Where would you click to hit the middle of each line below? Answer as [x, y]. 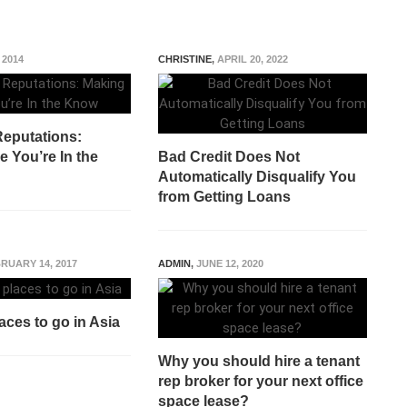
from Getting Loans [224, 197]
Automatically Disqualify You [257, 177]
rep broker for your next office [260, 381]
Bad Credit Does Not [228, 157]
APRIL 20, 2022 [252, 59]
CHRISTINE [184, 59]
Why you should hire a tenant [258, 361]
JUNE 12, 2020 [229, 263]
